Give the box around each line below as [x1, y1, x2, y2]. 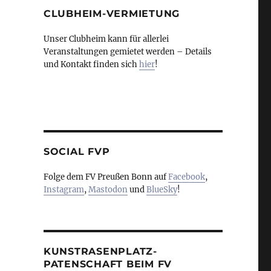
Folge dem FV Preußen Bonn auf [43, 172, 168, 183]
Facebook [168, 172, 205, 183]
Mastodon [88, 184, 128, 195]
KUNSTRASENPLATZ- [43, 246, 157, 258]
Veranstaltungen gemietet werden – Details [43, 47, 212, 57]
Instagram [43, 184, 84, 195]
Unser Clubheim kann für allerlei [43, 34, 169, 45]
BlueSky [146, 184, 177, 195]
